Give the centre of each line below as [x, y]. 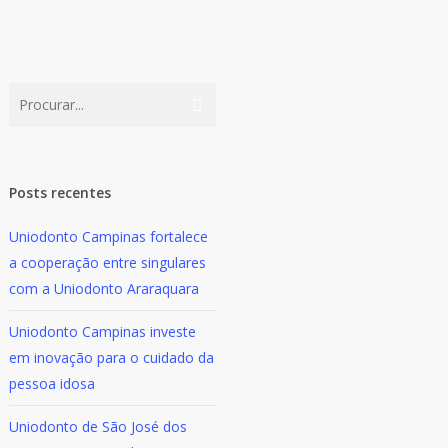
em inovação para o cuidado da [112, 357]
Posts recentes [60, 192]
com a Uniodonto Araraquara [104, 288]
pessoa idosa [52, 383]
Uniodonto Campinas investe [103, 331]
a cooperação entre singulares [108, 262]
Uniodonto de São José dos [98, 426]
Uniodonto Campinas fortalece [109, 236]
